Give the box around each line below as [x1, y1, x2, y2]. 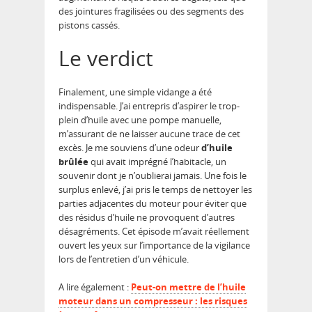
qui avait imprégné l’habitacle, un [88, 155, 226, 169]
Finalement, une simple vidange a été [58, 86, 212, 99]
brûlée [58, 155, 88, 169]
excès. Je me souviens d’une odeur [58, 141, 201, 155]
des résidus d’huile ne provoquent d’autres [58, 211, 235, 224]
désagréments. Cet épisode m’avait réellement [58, 225, 249, 238]
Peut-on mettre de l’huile [131, 281, 246, 294]
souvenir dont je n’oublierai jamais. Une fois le [58, 169, 247, 182]
